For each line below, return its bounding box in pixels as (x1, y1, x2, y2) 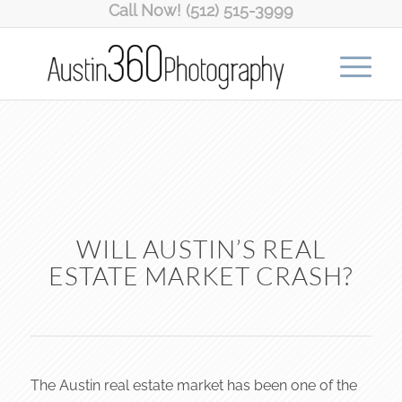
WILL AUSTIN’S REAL (75, 233, 326, 264)
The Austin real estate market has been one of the (30, 377, 357, 394)
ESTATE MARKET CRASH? (48, 260, 354, 291)
